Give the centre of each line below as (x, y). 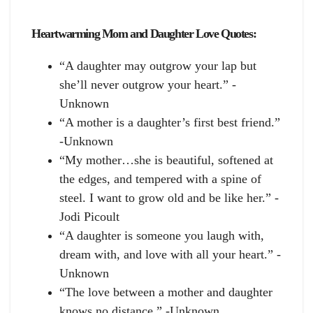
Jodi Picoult (89, 217)
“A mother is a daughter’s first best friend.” (170, 123)
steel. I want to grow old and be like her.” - (169, 198)
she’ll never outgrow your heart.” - (148, 85)
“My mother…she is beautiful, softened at (166, 160)
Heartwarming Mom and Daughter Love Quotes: (144, 34)
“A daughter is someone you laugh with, (162, 236)
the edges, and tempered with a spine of (160, 179)
